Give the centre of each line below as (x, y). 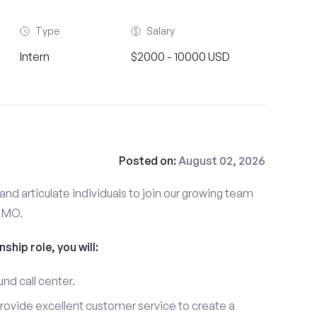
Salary (160, 31)
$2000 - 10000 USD (180, 57)
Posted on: (148, 161)
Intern (34, 57)
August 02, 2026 (221, 161)
